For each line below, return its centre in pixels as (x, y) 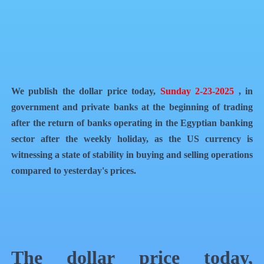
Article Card (96, 58)
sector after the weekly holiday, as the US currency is (132, 138)
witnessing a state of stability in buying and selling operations (132, 154)
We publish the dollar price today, (85, 91)
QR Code (47, 58)
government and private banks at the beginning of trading (132, 107)
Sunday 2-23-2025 (197, 91)
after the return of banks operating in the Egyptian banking (132, 123)
